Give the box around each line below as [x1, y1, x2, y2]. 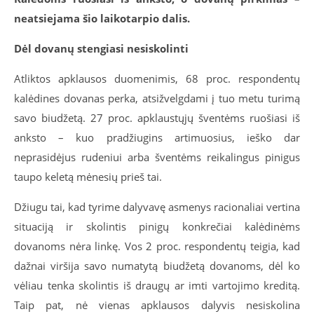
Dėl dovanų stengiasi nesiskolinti [14, 41, 189, 55]
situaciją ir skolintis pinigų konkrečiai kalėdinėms [14, 219, 300, 233]
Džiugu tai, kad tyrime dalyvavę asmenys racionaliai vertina [14, 200, 300, 214]
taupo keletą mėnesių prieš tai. [14, 170, 162, 184]
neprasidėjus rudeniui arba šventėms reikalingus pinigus [14, 150, 300, 164]
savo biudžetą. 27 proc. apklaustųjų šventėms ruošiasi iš [14, 111, 300, 125]
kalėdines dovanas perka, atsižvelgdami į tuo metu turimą [14, 91, 300, 105]
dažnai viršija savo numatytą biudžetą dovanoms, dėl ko [14, 259, 300, 273]
